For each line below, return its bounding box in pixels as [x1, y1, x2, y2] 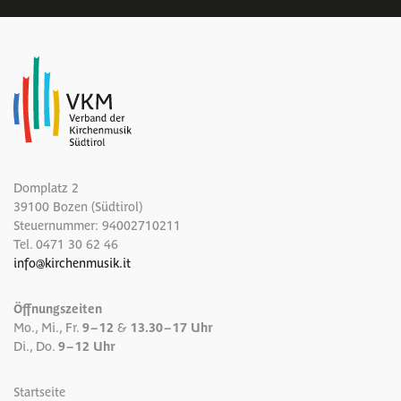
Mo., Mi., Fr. [13, 319, 82, 336]
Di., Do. [13, 337, 58, 354]
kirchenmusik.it [45, 254, 131, 271]
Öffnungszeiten [13, 300, 102, 317]
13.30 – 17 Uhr [131, 319, 213, 336]
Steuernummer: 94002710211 [13, 217, 181, 234]
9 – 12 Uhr [58, 337, 115, 354]
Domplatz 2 [13, 179, 79, 196]
